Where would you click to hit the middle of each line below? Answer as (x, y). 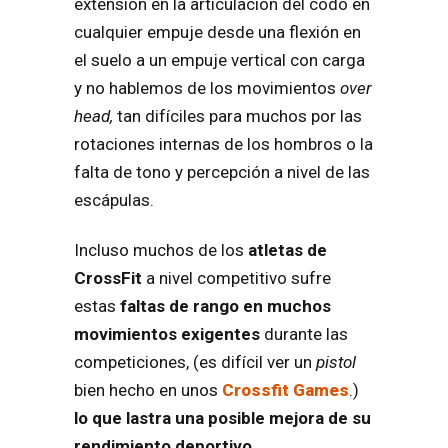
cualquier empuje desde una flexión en (217, 32)
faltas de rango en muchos (223, 306)
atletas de (287, 250)
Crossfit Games (285, 390)
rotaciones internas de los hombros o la (223, 144)
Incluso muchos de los (161, 250)
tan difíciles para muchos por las (239, 116)
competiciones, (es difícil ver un (195, 362)
